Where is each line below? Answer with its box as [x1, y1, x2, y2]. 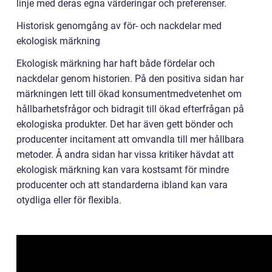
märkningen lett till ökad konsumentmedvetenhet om [16, 87, 242, 100]
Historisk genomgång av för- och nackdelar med [16, 19, 222, 32]
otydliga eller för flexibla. [16, 194, 121, 206]
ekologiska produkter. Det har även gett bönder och [16, 118, 233, 130]
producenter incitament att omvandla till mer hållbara [16, 133, 244, 145]
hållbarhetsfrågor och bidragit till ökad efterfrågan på [16, 103, 244, 115]
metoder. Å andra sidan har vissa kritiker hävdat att [16, 148, 234, 160]
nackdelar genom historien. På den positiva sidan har [16, 72, 243, 84]
